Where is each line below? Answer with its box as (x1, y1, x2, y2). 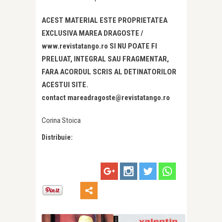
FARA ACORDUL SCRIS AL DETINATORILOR (42, 67, 176, 77)
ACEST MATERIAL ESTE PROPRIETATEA (42, 16, 167, 25)
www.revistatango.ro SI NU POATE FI (42, 42, 157, 51)
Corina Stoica (42, 116, 81, 125)
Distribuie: (42, 133, 73, 142)
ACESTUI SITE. (42, 80, 88, 90)
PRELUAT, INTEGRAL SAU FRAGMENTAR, (42, 55, 169, 64)
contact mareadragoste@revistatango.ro (42, 93, 170, 103)
